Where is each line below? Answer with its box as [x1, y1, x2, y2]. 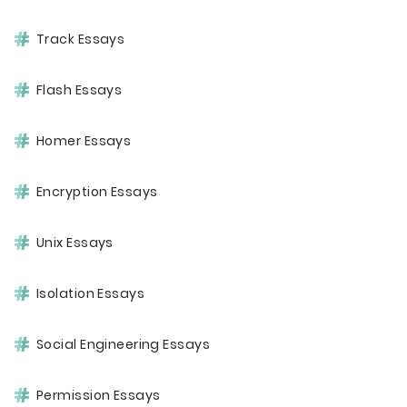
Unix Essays [36, 233, 114, 252]
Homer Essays [36, 132, 132, 150]
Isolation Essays [36, 284, 144, 303]
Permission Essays [36, 386, 161, 404]
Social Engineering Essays [36, 335, 210, 353]
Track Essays [36, 30, 125, 48]
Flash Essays [36, 81, 123, 99]
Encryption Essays [36, 183, 158, 201]
